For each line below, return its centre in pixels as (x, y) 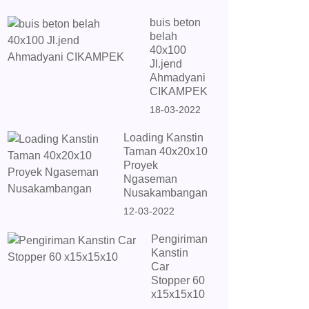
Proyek (141, 165)
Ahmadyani (178, 78)
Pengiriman (179, 239)
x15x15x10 (178, 294)
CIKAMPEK (179, 91)
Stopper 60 (178, 280)
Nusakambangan (166, 193)
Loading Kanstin (163, 138)
